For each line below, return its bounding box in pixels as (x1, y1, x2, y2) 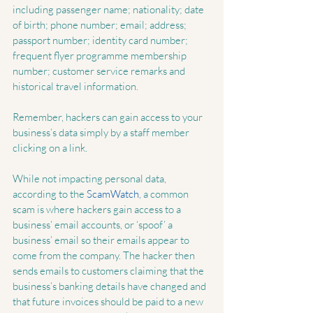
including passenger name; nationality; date (13, 3, 206, 17)
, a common (139, 187, 191, 201)
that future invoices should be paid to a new (13, 295, 205, 309)
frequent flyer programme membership (13, 49, 189, 63)
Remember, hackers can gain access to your (13, 110, 205, 124)
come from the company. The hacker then (13, 249, 197, 263)
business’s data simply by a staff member (13, 126, 191, 140)
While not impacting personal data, (13, 172, 168, 186)
